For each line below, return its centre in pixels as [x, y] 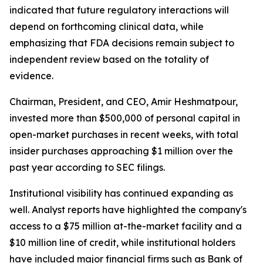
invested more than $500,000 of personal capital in [125, 118]
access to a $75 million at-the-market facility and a [126, 226]
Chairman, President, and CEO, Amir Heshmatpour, [124, 102]
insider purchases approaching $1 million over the [121, 151]
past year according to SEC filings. [87, 167]
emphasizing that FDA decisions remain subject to [122, 43]
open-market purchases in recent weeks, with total [124, 134]
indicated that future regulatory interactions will [119, 10]
